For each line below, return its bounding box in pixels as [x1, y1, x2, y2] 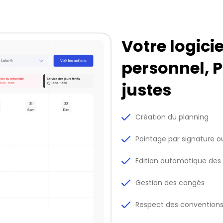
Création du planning [135, 111, 209, 122]
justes [121, 78, 171, 101]
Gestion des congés [135, 177, 205, 188]
